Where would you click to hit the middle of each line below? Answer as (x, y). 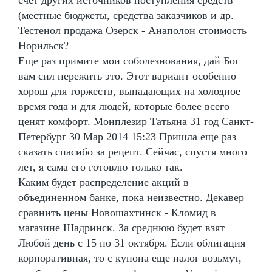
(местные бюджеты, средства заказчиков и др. (126, 15)
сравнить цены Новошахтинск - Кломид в (117, 212)
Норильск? (43, 45)
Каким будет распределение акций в (104, 182)
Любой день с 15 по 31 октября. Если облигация (132, 243)
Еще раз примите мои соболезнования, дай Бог (129, 60)
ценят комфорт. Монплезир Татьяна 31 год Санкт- (136, 121)
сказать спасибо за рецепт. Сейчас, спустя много (133, 151)
